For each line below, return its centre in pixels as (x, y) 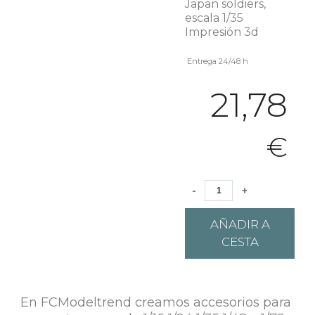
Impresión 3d (222, 32)
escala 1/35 (214, 18)
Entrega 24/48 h (217, 61)
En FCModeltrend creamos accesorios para (155, 302)
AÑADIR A (240, 224)
